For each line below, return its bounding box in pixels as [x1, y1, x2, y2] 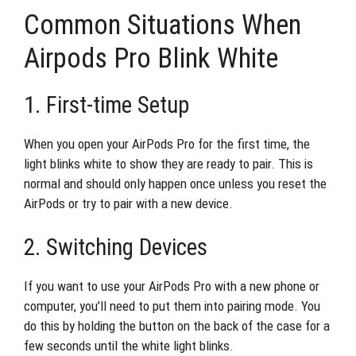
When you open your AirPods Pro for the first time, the [24, 135, 310, 152]
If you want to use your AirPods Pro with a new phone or [24, 278, 319, 294]
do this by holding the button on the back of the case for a [24, 318, 330, 334]
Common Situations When [24, 8, 301, 41]
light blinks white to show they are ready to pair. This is [24, 155, 313, 172]
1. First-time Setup [24, 91, 189, 118]
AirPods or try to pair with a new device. [24, 195, 233, 211]
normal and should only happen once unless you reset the [24, 175, 327, 192]
